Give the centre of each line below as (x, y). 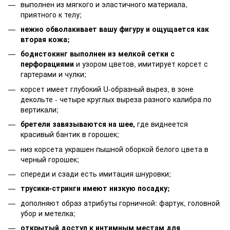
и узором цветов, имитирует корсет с (141, 64)
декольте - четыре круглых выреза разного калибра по (116, 99)
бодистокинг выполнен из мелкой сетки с (98, 54)
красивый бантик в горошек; (70, 134)
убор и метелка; (48, 213)
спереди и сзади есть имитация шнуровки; (96, 173)
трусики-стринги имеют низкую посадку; (95, 188)
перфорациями (47, 64)
